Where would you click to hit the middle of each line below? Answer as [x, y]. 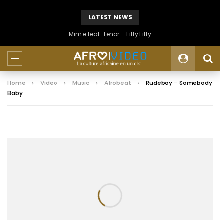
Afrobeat [118, 83]
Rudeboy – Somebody [179, 83]
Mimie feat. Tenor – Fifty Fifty [110, 34]
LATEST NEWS [110, 17]
